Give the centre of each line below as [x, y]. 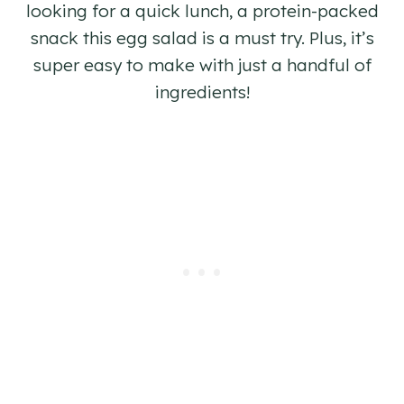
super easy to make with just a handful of [202, 65]
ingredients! [202, 92]
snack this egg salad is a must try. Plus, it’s [202, 38]
